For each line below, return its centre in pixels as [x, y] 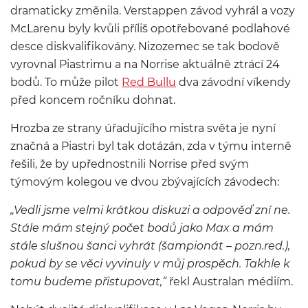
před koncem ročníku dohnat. [93, 100]
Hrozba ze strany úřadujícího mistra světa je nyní [143, 128]
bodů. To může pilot [66, 82]
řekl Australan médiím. [230, 282]
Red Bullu [149, 82]
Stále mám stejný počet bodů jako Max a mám [142, 228]
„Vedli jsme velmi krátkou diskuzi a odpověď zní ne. [150, 210]
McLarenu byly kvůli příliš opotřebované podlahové [150, 29]
